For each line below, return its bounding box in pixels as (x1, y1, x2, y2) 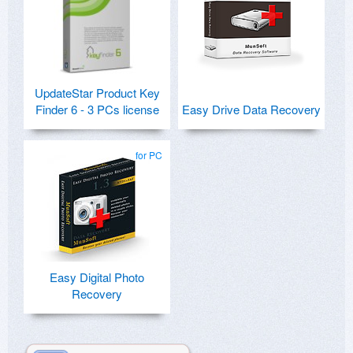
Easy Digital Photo (50, 269, 144, 286)
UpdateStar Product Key (34, 84, 160, 102)
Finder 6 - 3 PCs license (35, 101, 159, 118)
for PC (136, 148, 162, 162)
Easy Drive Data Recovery (182, 101, 321, 118)
